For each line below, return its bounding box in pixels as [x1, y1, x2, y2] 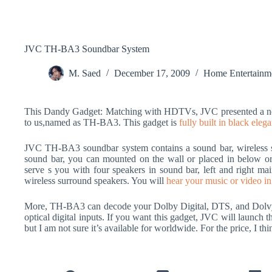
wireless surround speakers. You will [24, 175, 166, 186]
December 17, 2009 [114, 68, 190, 79]
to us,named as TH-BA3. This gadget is [24, 117, 179, 127]
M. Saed [69, 68, 101, 79]
